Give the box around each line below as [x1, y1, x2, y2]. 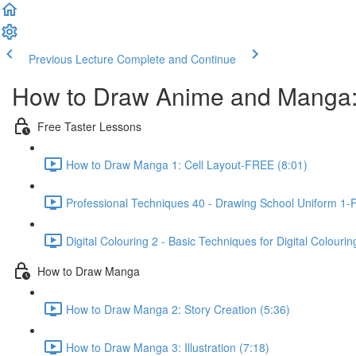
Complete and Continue [117, 51, 236, 67]
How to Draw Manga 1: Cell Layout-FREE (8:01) [66, 156, 308, 172]
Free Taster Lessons [37, 118, 141, 134]
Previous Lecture [29, 51, 114, 67]
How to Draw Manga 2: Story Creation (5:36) [66, 300, 290, 317]
